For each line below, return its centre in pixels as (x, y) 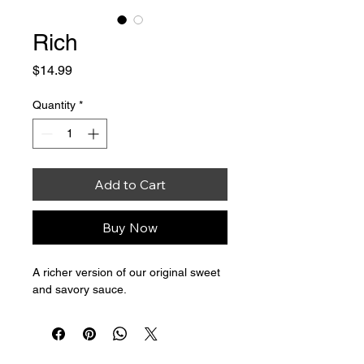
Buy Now (130, 227)
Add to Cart (130, 184)
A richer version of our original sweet (128, 272)
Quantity (54, 104)
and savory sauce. (81, 289)
